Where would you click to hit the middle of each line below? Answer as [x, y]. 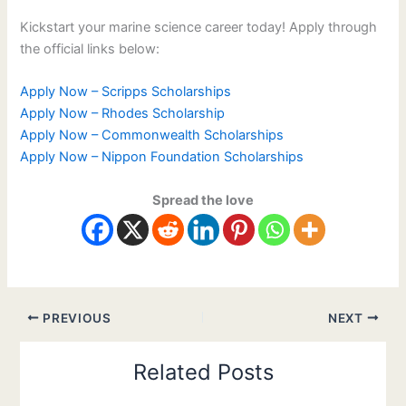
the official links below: [90, 49]
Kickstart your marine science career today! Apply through [199, 28]
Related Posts [203, 372]
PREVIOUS [75, 318]
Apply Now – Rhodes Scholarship [123, 114]
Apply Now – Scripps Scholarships [126, 92]
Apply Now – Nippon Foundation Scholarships [162, 157]
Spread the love [203, 200]
